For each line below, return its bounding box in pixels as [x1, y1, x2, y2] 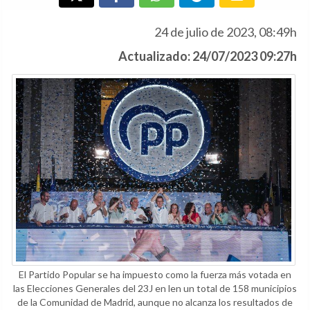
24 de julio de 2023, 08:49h [154, 24, 297, 39]
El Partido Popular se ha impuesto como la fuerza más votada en [19, 268, 291, 280]
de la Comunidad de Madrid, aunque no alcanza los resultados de [17, 295, 293, 308]
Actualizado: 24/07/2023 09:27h [118, 48, 297, 64]
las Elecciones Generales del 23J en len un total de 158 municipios [13, 282, 297, 294]
